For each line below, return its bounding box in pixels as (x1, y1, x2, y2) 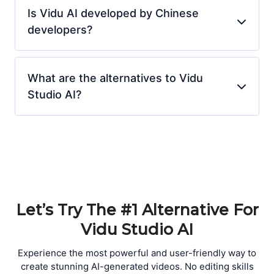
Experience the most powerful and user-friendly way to (18, 246, 256, 259)
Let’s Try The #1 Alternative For (15, 200, 259, 219)
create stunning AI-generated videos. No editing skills (20, 260, 254, 272)
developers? (28, 23, 92, 36)
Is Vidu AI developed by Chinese (28, 6, 199, 20)
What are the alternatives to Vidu (28, 71, 203, 84)
